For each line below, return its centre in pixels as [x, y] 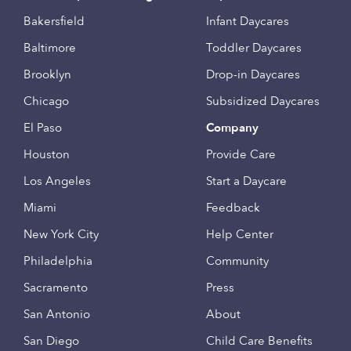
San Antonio [57, 314]
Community [237, 261]
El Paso [43, 128]
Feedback [233, 208]
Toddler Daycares [253, 48]
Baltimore [50, 48]
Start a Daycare [246, 181]
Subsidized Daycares [262, 101]
